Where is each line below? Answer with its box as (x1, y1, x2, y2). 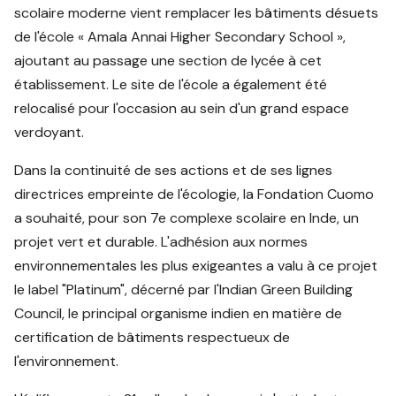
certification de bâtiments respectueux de (14, 328, 291, 347)
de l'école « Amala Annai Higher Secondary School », (14, 27, 346, 47)
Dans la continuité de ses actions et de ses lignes (14, 161, 333, 180)
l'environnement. (14, 352, 119, 371)
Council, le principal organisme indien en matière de (14, 304, 343, 324)
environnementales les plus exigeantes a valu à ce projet (14, 256, 378, 276)
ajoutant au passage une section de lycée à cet (14, 51, 323, 71)
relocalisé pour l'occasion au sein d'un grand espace (14, 99, 350, 118)
